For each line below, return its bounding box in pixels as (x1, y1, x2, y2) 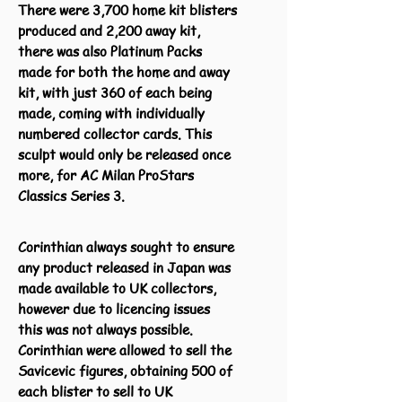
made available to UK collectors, (18, 279, 216, 297)
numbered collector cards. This (18, 125, 212, 143)
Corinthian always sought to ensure (18, 238, 234, 256)
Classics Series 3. (18, 187, 125, 205)
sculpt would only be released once (18, 145, 231, 163)
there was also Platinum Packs (18, 42, 202, 60)
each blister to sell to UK (18, 382, 172, 400)
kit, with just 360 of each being (18, 83, 212, 101)
